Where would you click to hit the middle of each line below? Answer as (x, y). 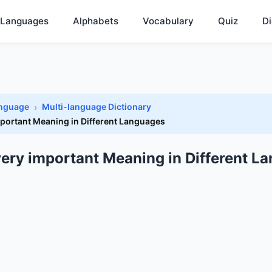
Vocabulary (168, 21)
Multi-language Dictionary (97, 107)
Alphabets (96, 21)
